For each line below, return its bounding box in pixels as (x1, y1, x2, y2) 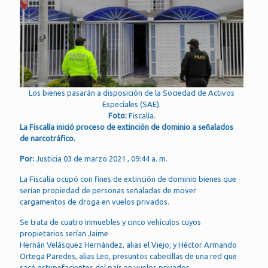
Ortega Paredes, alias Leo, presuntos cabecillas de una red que (20, 252, 237, 260)
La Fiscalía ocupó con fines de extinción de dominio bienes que (20, 175, 236, 183)
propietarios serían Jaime (20, 229, 108, 237)
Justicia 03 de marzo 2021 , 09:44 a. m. (34, 154, 167, 163)
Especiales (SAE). (102, 100, 162, 108)
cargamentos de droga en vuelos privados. (20, 197, 169, 206)
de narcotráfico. (20, 134, 75, 142)
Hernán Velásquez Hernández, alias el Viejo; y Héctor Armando (20, 240, 237, 249)
